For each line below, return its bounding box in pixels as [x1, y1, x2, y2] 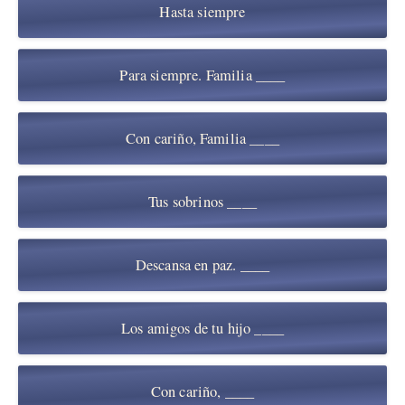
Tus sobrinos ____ [148, 191, 257, 212]
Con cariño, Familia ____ [126, 127, 279, 148]
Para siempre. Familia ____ [119, 64, 286, 85]
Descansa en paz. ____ [135, 254, 270, 275]
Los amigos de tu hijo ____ [120, 317, 285, 338]
